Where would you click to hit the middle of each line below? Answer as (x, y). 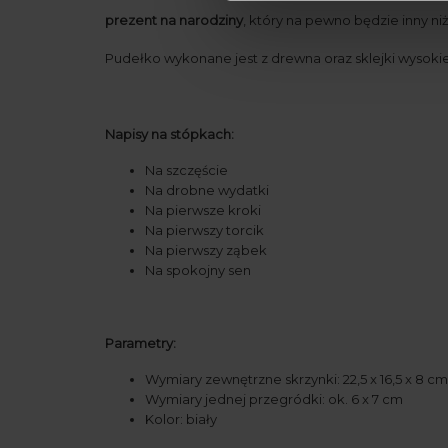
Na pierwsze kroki (203, 210)
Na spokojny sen (198, 270)
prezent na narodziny (174, 20)
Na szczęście (186, 170)
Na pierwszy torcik (204, 230)
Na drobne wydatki (207, 190)
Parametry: (140, 343)
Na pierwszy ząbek (206, 250)
